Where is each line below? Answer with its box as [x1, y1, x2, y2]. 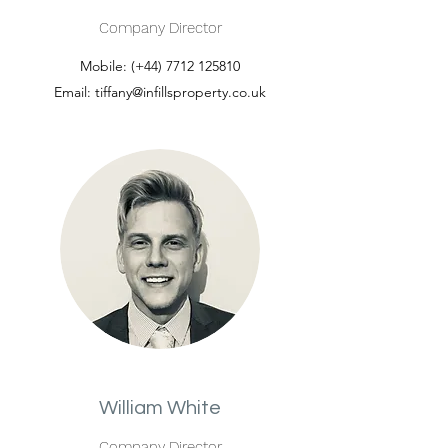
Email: [54, 83, 95, 101]
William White [99, 398, 221, 418]
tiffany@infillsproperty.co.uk [95, 83, 266, 101]
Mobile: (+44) [80, 57, 166, 75]
